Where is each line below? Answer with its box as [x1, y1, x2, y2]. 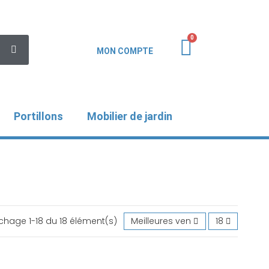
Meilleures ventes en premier [131, 214, 254, 227]
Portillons [14, 110, 63, 122]
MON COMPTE [97, 46, 153, 56]
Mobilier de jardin [87, 110, 172, 122]
